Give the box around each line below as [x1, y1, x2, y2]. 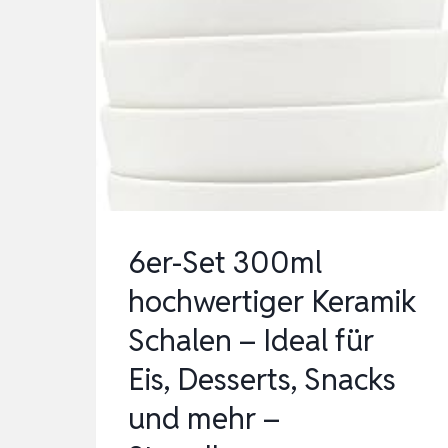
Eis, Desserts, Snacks [128, 360, 396, 400]
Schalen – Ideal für [128, 321, 374, 361]
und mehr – [128, 399, 280, 439]
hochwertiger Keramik [128, 282, 417, 322]
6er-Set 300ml [128, 243, 322, 283]
